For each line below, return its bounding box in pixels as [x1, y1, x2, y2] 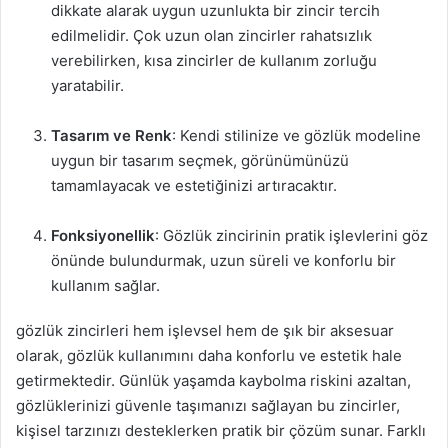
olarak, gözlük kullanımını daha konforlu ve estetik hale [16, 346, 402, 365]
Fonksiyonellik [51, 226, 155, 245]
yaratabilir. [51, 76, 124, 95]
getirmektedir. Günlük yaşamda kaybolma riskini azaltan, [16, 371, 411, 390]
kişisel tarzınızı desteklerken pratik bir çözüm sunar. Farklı [16, 421, 426, 440]
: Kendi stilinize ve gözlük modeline [172, 126, 421, 145]
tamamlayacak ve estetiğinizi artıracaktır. [51, 176, 337, 195]
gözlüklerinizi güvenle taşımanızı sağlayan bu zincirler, [16, 396, 400, 415]
